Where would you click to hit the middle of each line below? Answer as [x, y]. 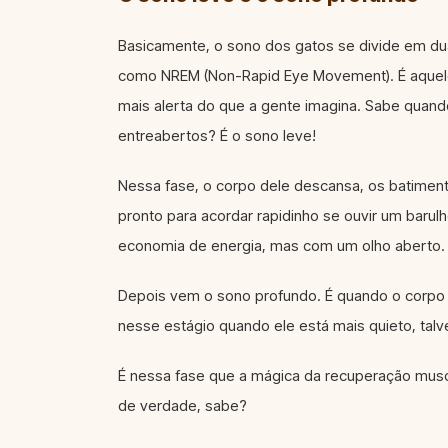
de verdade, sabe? [182, 405]
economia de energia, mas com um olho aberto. [281, 245]
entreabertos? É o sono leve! [217, 135]
